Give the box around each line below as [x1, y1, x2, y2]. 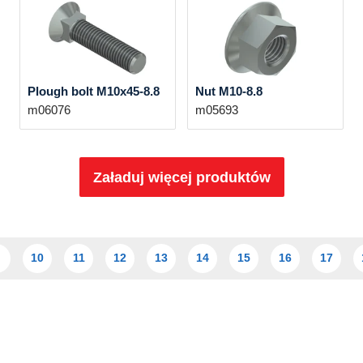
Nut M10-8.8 [194, 84, 263, 98]
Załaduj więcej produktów [92, 169, 271, 186]
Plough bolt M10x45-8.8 [27, 84, 160, 98]
